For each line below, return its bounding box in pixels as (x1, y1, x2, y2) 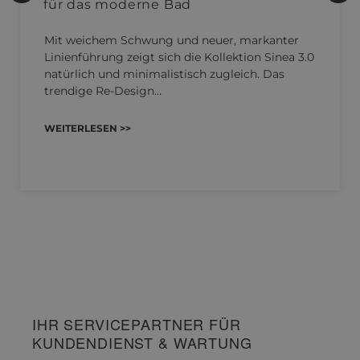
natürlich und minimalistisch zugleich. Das (44, 66, 284, 81)
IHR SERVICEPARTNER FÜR (32, 313, 241, 334)
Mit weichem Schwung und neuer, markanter (44, 32, 299, 47)
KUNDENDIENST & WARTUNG (32, 331, 252, 353)
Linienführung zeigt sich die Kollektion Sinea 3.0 (44, 49, 314, 64)
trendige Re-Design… (44, 83, 162, 98)
